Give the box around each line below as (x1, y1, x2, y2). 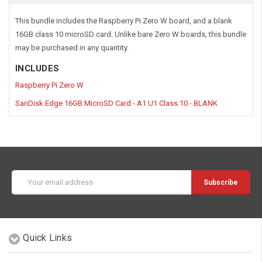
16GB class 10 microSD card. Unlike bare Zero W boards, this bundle (15, 29, 246, 39)
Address (12, 182, 41, 191)
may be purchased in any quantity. (15, 43, 129, 52)
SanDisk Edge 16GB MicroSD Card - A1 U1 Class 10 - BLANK (15, 98, 218, 108)
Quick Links (23, 232, 72, 243)
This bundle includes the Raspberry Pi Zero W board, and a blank (15, 16, 232, 25)
